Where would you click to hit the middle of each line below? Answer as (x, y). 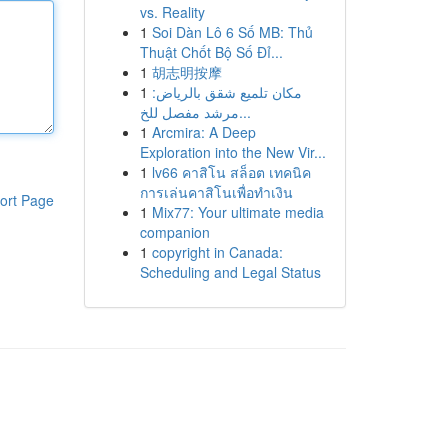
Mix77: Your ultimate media (237, 212)
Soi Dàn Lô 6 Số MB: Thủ (232, 32)
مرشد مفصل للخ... (244, 112)
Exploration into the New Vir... (232, 152)
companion (174, 232)
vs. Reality (172, 12)
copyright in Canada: (217, 252)
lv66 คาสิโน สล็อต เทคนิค (231, 172)
